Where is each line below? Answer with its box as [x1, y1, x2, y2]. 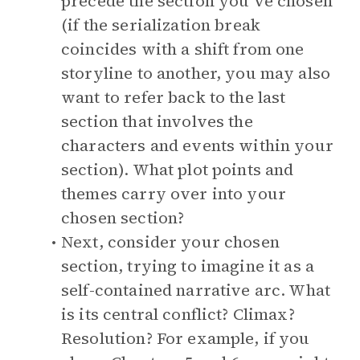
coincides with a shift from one [61, 38, 305, 60]
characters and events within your [61, 134, 333, 157]
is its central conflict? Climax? [61, 303, 295, 325]
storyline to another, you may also [61, 62, 331, 84]
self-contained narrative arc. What [61, 279, 331, 301]
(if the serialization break [61, 14, 261, 36]
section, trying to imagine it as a [61, 255, 315, 277]
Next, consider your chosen [61, 231, 280, 253]
